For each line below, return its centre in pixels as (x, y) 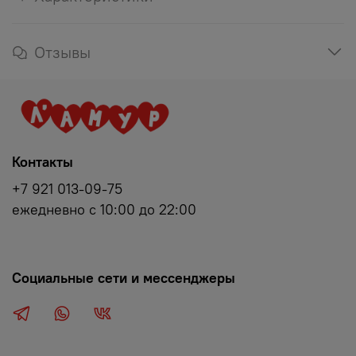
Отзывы (62, 52)
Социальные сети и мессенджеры (124, 279)
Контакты (43, 163)
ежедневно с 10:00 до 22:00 (104, 210)
